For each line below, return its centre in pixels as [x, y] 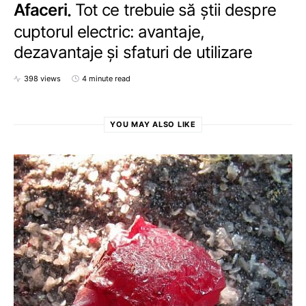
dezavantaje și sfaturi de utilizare [133, 52]
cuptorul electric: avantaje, [109, 31]
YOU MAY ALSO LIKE [153, 125]
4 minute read [106, 79]
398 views [42, 79]
